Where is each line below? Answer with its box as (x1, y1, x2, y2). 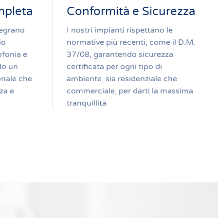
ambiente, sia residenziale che (67, 74, 177, 84)
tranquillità (67, 98, 107, 108)
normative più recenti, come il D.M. (67, 37, 195, 47)
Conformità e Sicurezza (67, 4, 195, 18)
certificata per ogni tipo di (67, 62, 162, 72)
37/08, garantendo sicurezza (67, 50, 173, 59)
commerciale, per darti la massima (67, 86, 193, 96)
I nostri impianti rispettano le (67, 25, 173, 35)
